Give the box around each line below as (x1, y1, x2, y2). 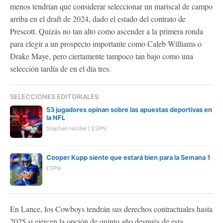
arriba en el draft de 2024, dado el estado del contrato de (10, 13, 186, 24)
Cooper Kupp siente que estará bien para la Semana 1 (46, 153, 210, 161)
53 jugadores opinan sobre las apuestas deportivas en (46, 105, 212, 113)
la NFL (46, 113, 65, 121)
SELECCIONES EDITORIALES (10, 92, 99, 101)
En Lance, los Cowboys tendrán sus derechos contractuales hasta (10, 203, 213, 214)
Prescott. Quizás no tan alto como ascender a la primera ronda (10, 25, 203, 36)
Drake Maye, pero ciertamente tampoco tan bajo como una (10, 50, 193, 61)
